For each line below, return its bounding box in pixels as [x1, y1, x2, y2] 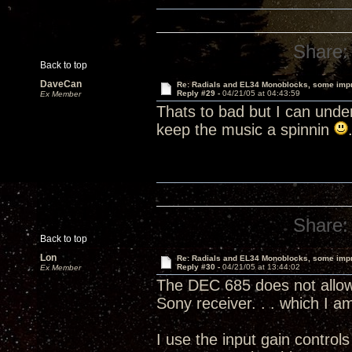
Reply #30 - [176, 262, 222, 271]
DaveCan [40, 79, 82, 90]
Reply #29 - [176, 89, 222, 97]
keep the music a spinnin [156, 121, 334, 138]
